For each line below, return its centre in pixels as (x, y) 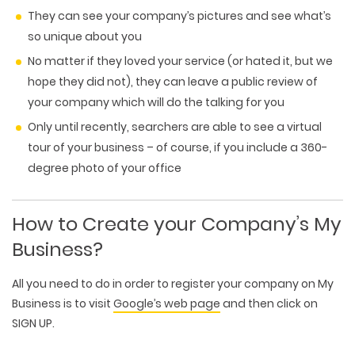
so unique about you (85, 37)
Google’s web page (167, 304)
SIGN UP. (33, 324)
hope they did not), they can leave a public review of (173, 82)
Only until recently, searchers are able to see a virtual (175, 127)
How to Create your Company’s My (177, 224)
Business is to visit (63, 304)
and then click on (269, 304)
